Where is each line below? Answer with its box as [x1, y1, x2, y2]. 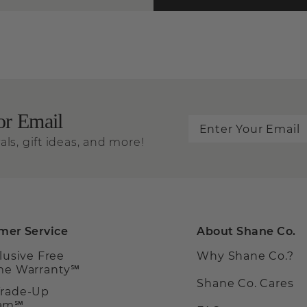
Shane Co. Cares [197, 277, 294, 291]
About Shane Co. [197, 225, 296, 238]
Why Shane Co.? [197, 249, 294, 263]
